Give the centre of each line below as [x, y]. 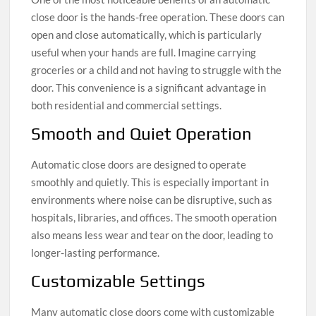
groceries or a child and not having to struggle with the [157, 69]
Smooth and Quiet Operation [142, 133]
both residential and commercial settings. [127, 105]
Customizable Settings [119, 281]
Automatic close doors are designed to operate [139, 164]
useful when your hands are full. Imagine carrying [144, 52]
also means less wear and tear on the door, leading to [152, 235]
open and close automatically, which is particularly [147, 34]
